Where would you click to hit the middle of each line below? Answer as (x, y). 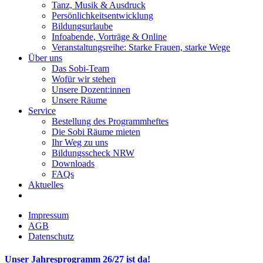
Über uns (45, 58)
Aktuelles (46, 185)
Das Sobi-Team (80, 68)
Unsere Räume (79, 100)
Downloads (73, 163)
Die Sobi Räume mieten (96, 132)
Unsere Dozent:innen (91, 90)
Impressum (48, 215)
